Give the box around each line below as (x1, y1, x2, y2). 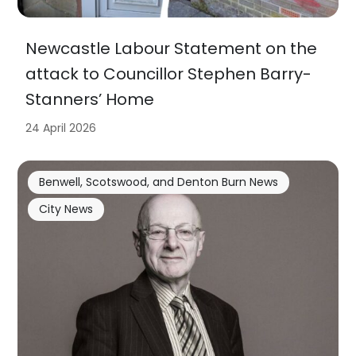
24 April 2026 (25, 120, 97, 137)
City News (38, 200, 93, 217)
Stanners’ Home (25, 88, 155, 111)
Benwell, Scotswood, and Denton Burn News (38, 173, 278, 190)
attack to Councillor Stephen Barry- (25, 63, 312, 86)
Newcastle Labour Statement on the (25, 37, 318, 60)
